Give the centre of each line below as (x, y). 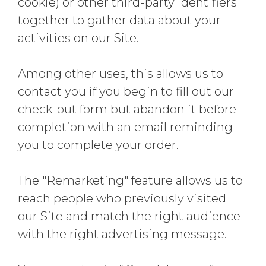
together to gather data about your (119, 20)
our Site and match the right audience (129, 216)
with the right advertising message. (122, 234)
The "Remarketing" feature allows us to (130, 180)
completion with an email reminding (125, 127)
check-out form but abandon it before (127, 109)
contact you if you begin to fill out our (126, 91)
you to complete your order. (98, 145)
